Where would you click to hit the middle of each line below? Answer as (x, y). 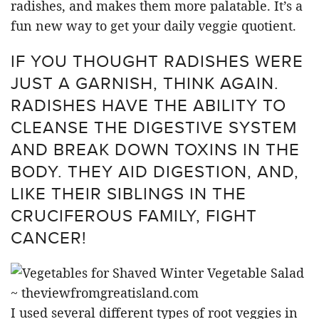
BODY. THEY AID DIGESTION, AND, (155, 171)
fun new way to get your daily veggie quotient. (153, 26)
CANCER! (49, 237)
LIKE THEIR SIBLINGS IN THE (129, 193)
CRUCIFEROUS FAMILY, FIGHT (134, 215)
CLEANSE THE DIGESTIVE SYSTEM (154, 127)
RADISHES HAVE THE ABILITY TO (148, 105)
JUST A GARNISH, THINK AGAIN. (145, 83)
